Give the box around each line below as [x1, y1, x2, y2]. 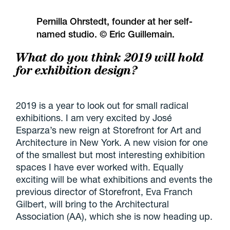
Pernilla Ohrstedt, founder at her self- [36, 16, 193, 27]
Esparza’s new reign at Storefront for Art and [16, 124, 202, 136]
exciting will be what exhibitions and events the [16, 173, 213, 185]
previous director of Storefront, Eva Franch [16, 185, 193, 197]
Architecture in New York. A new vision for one [16, 136, 208, 148]
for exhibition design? [16, 62, 137, 78]
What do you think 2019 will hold [16, 49, 204, 65]
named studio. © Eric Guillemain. [36, 29, 175, 40]
